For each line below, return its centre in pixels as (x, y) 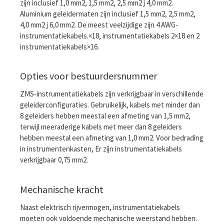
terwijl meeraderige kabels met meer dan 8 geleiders (101, 127)
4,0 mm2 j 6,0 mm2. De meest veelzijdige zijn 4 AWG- (99, 24)
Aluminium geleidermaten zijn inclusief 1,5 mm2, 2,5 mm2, (108, 13)
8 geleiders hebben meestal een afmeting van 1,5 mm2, (105, 116)
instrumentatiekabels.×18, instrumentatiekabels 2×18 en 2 (110, 35)
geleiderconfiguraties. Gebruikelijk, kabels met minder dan (110, 105)
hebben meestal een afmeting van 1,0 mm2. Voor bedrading (112, 138)
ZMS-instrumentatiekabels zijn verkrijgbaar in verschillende (112, 94)
